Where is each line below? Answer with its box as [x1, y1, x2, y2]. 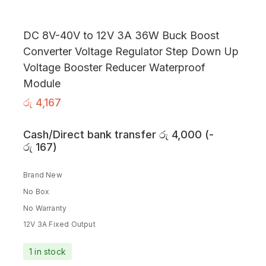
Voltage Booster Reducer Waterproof [23, 61, 205, 74]
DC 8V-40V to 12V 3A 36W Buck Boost [23, 29, 219, 42]
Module [23, 77, 61, 90]
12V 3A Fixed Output [23, 220, 96, 229]
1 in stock [29, 246, 66, 256]
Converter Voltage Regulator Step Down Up [23, 45, 239, 58]
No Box [23, 187, 50, 197]
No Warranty [23, 203, 67, 213]
